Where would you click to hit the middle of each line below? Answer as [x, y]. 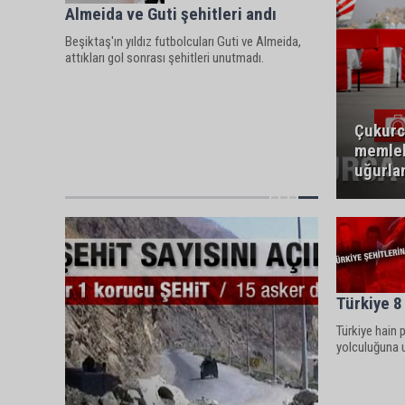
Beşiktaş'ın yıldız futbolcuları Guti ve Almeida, [183, 42]
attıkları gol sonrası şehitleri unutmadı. [165, 58]
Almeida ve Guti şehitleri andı [171, 14]
